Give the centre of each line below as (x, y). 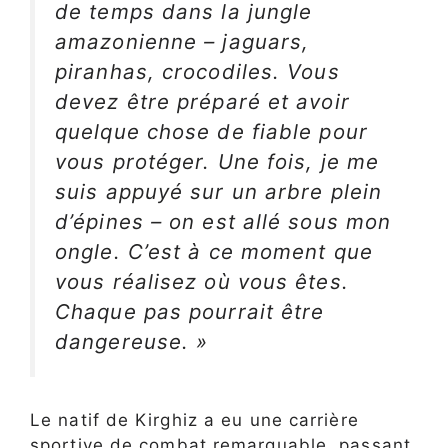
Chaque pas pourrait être (190, 312)
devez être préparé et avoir (202, 102)
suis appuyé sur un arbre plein (219, 192)
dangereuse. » (132, 342)
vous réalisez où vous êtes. (202, 282)
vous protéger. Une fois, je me (217, 162)
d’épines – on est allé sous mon (223, 222)
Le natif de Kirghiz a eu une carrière (194, 420)
